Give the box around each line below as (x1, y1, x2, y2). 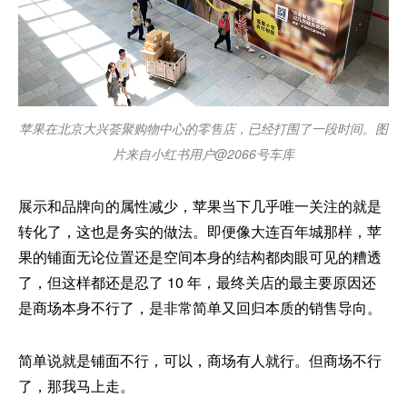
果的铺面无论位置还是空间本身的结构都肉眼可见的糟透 (18, 245, 382, 267)
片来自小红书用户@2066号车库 (113, 144, 294, 163)
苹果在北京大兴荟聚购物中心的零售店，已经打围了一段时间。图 (19, 118, 388, 137)
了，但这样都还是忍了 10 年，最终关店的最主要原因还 (18, 271, 376, 293)
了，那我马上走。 (18, 374, 134, 396)
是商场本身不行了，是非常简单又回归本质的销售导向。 (18, 296, 382, 318)
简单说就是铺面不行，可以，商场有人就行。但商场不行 (18, 349, 382, 371)
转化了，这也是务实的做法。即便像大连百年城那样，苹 (18, 220, 382, 242)
